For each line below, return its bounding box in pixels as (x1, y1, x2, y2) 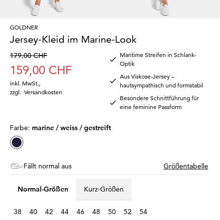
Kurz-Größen (84, 185, 124, 194)
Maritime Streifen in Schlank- (120, 51, 196, 58)
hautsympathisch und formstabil (120, 81, 203, 89)
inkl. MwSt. (10, 79, 39, 87)
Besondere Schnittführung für (120, 94, 199, 102)
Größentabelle (164, 161, 208, 170)
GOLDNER (10, 23, 38, 31)
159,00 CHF (10, 62, 72, 77)
